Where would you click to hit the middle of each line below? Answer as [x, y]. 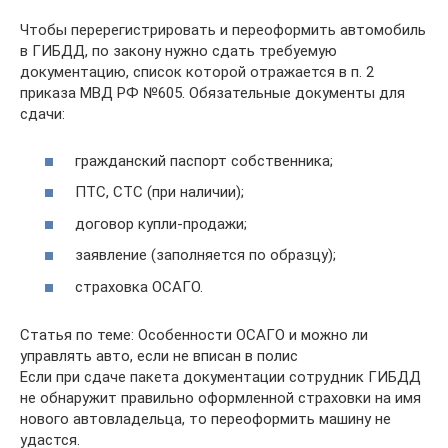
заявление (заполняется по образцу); [205, 255]
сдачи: [42, 114]
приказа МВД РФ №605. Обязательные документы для [212, 93]
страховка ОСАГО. [139, 286]
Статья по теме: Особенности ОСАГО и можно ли [194, 334]
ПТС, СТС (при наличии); [159, 192]
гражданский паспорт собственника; [204, 160]
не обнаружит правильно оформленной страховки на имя [220, 397]
